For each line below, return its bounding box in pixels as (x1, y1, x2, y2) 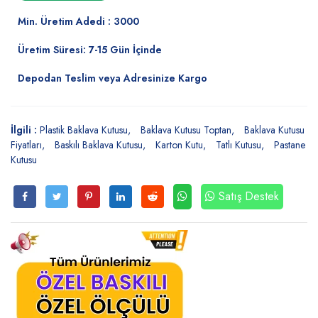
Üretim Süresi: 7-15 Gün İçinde (18, 43, 162, 57)
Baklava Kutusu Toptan (141, 123, 231, 137)
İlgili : (11, 123, 40, 137)
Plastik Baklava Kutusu (40, 123, 128, 137)
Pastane (274, 138, 305, 152)
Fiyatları (11, 138, 42, 152)
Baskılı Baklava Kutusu (55, 138, 143, 152)
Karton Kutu (155, 138, 203, 152)
